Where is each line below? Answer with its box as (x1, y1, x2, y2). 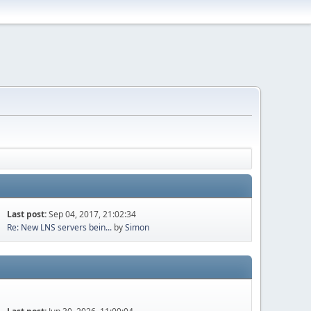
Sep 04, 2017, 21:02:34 (49, 208, 137, 220)
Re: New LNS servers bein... (7, 221, 112, 233)
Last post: (7, 208, 49, 220)
